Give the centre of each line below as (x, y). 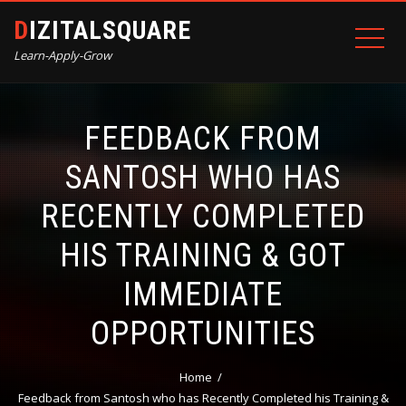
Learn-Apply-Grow (63, 55)
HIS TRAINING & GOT (203, 256)
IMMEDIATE (203, 295)
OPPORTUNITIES (203, 333)
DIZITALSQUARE (110, 30)
